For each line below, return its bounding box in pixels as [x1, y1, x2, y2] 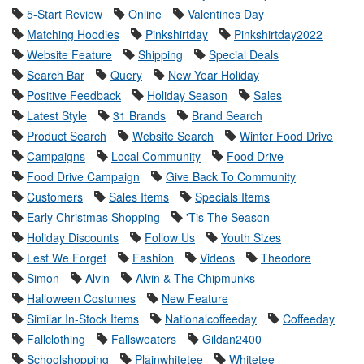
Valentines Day [188, 6, 264, 23]
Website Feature [27, 46, 112, 63]
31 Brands [113, 107, 166, 124]
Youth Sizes [221, 229, 281, 246]
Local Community [111, 148, 201, 165]
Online [128, 6, 162, 23]
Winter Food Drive [240, 128, 333, 145]
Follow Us [145, 229, 195, 246]
